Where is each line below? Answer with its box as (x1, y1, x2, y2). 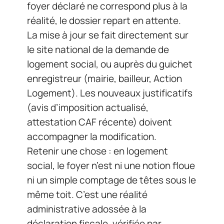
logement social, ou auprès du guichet (27, 57, 192, 71)
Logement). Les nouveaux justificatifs (27, 86, 192, 100)
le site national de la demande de (27, 43, 169, 56)
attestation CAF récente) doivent (27, 115, 172, 129)
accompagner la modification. (27, 130, 156, 143)
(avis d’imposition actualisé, (27, 101, 148, 114)
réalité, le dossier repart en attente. (27, 14, 181, 27)
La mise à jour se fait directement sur (27, 28, 188, 42)
